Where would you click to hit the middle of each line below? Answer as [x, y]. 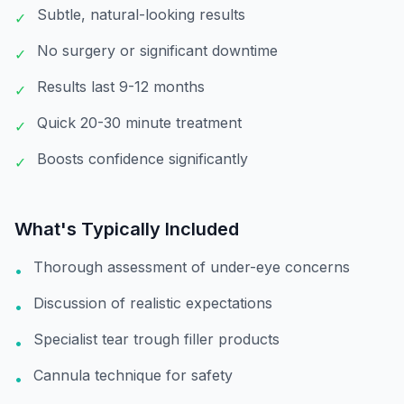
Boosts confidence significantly [142, 159]
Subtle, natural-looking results [141, 14]
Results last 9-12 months [121, 87]
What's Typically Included [127, 229]
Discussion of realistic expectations [153, 303]
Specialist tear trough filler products [156, 339]
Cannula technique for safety [133, 375]
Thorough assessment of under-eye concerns [192, 267]
